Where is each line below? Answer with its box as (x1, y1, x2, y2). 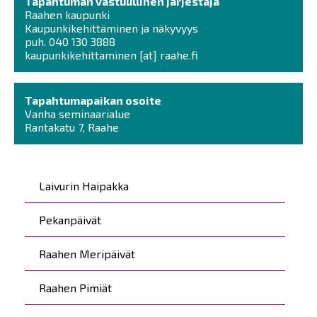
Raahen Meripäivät (39, 246, 135, 260)
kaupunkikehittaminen (25, 47, 137, 62)
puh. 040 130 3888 (25, 34, 115, 48)
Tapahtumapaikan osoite (25, 93, 161, 107)
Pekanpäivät (39, 212, 101, 226)
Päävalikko (25, 168, 107, 189)
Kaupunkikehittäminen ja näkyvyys (25, 21, 198, 35)
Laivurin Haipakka (39, 178, 129, 192)
